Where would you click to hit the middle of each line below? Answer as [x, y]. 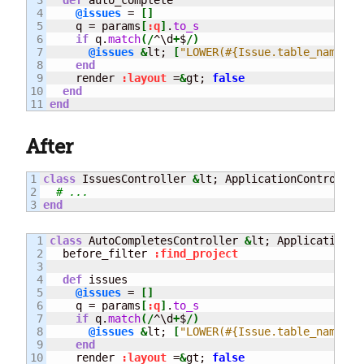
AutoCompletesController [163, 240]
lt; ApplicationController [280, 179]
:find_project [196, 253]
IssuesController [134, 179]
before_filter [102, 253]
